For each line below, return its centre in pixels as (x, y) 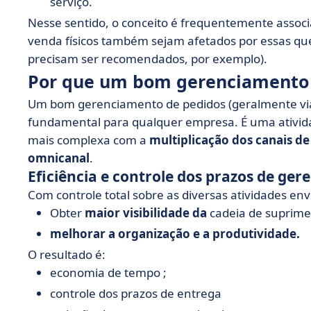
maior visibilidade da (146, 213)
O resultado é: (67, 254)
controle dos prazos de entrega (136, 293)
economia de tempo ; (108, 272)
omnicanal (59, 158)
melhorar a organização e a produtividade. (175, 234)
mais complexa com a (89, 140)
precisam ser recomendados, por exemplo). (148, 59)
